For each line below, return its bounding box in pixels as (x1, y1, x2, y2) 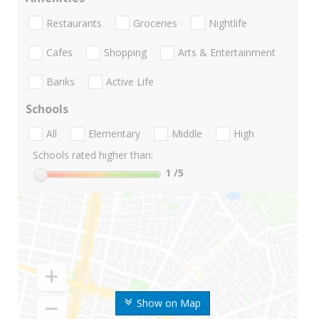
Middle (172, 127, 202, 141)
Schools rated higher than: (33, 148, 153, 162)
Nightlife (209, 16, 247, 30)
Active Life (106, 75, 154, 89)
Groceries (133, 16, 177, 30)
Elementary (88, 127, 140, 141)
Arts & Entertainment (178, 45, 276, 59)
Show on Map (136, 296, 201, 310)
